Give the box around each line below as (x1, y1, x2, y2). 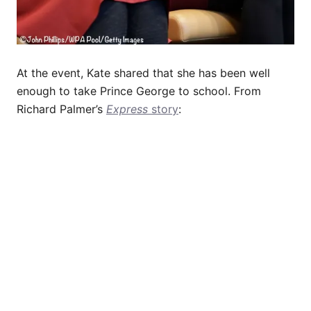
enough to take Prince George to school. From (17, 83, 261, 98)
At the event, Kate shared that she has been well (17, 65, 270, 80)
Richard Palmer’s (17, 101, 106, 116)
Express (106, 101, 148, 116)
